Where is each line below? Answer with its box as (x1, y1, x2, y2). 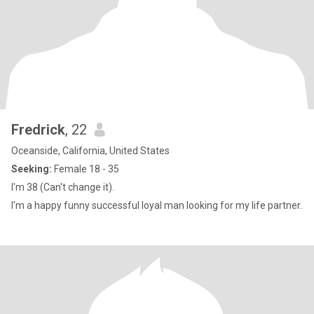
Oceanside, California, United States (11, 145, 170, 156)
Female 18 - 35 (52, 163, 119, 175)
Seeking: (11, 163, 52, 175)
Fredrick (11, 121, 65, 138)
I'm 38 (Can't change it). (11, 182, 114, 193)
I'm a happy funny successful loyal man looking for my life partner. (11, 200, 302, 211)
